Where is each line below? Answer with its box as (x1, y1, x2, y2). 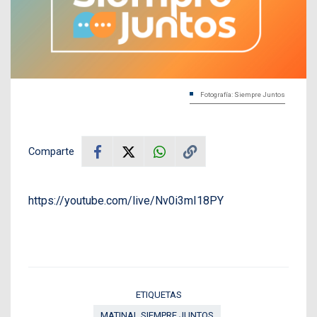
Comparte (28, 145, 74, 158)
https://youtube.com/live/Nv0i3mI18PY (28, 194, 224, 208)
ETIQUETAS (135, 289, 182, 301)
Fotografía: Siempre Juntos (200, 91, 285, 99)
